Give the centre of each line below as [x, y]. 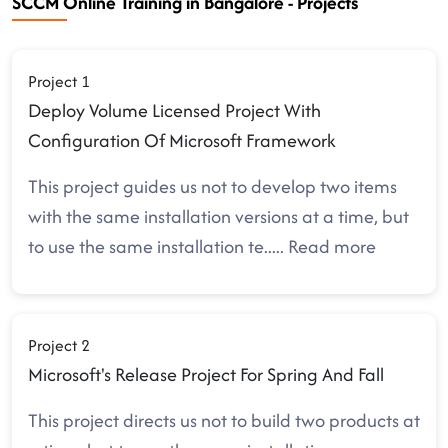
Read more [332, 246]
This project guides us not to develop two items [212, 186]
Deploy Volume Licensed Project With [174, 110]
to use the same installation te [146, 246]
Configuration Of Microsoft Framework [182, 140]
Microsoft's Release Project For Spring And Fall [206, 374]
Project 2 [59, 345]
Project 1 [59, 81]
